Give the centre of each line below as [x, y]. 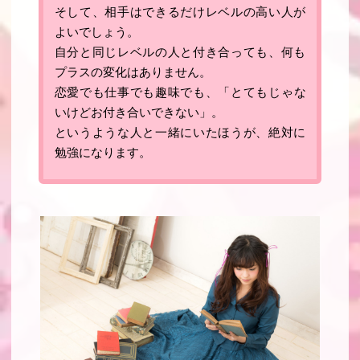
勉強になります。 [102, 152]
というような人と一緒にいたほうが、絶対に [180, 132]
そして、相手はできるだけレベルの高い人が [180, 12]
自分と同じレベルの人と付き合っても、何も [180, 52]
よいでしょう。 [96, 32]
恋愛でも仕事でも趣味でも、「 [143, 92]
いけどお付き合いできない [127, 112]
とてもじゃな [268, 92]
